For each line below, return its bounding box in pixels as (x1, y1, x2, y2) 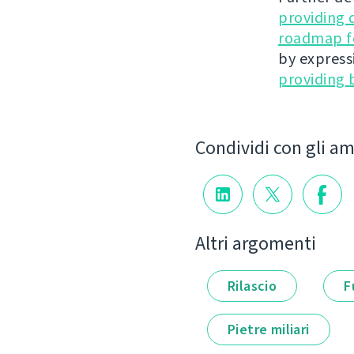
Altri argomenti (195, 230, 316, 256)
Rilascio (228, 276, 277, 296)
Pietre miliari (228, 319, 310, 339)
